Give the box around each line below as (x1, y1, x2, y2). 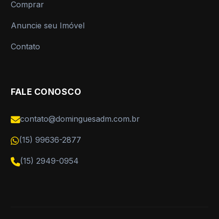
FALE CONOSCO (11, 86, 82, 97)
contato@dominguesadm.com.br (20, 114, 140, 124)
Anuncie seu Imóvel (11, 20, 85, 30)
